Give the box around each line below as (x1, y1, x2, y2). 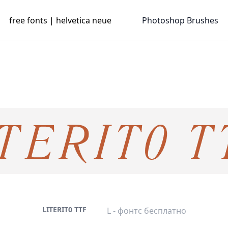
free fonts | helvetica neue (9, 15, 112, 26)
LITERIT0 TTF (42, 205, 87, 214)
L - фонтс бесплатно (106, 205, 186, 216)
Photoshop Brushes (142, 15, 219, 26)
